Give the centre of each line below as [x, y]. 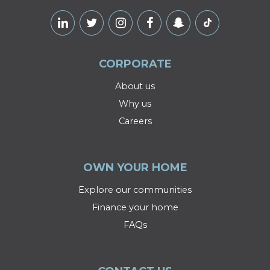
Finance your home [135, 207]
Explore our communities [135, 190]
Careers [135, 121]
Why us [135, 103]
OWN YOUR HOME [135, 167]
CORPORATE [135, 64]
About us [135, 86]
